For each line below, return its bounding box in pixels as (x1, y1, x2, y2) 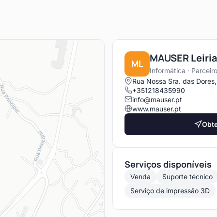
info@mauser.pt (132, 95, 182, 104)
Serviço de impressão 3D (130, 186, 210, 195)
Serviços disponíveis (124, 158, 212, 170)
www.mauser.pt (132, 104, 181, 113)
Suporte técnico (162, 172, 213, 181)
